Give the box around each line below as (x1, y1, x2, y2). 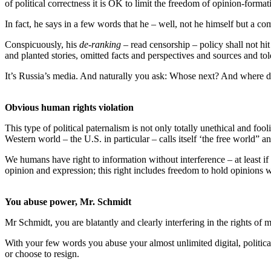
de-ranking (79, 39, 121, 50)
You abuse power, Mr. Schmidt (5, 196, 131, 207)
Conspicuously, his (5, 39, 79, 50)
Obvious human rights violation (5, 102, 134, 113)
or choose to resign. (5, 248, 79, 259)
